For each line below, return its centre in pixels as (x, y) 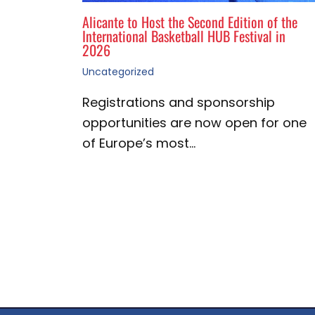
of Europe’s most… (139, 143)
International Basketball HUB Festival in (184, 36)
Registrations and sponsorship (179, 103)
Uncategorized (118, 72)
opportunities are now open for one (194, 123)
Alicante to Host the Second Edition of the (190, 22)
